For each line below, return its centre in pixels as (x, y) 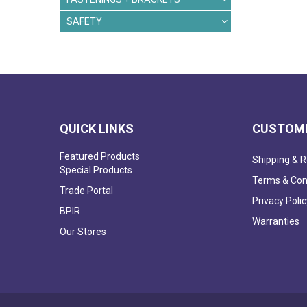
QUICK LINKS (97, 129)
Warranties (275, 222)
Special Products (96, 170)
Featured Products (100, 157)
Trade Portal (86, 191)
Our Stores (83, 232)
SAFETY (84, 22)
